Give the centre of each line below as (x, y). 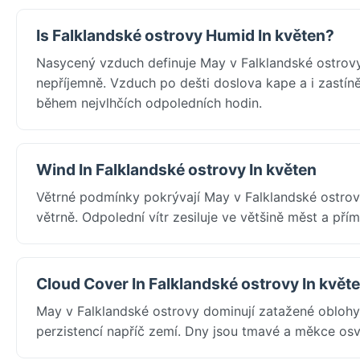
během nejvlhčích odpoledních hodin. (149, 102)
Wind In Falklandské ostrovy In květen (176, 169)
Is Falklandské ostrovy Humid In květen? (185, 35)
